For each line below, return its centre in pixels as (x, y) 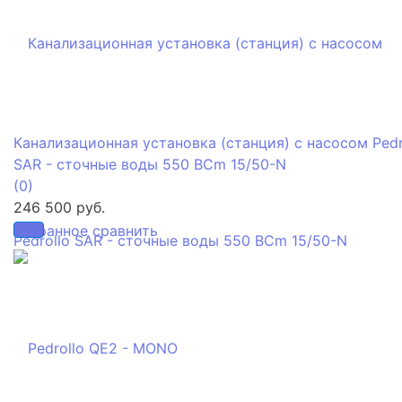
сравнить (125, 230)
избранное (51, 230)
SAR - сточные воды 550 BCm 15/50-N (150, 164)
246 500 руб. (59, 207)
